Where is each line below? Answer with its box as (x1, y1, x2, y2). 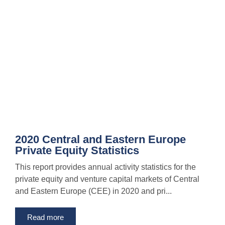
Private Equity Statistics (15, 144, 139, 157)
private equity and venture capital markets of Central (15, 175, 199, 184)
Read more (27, 213, 64, 222)
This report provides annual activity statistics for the (15, 163, 196, 172)
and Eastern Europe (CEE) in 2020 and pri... (15, 187, 172, 196)
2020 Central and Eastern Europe (15, 133, 186, 146)
